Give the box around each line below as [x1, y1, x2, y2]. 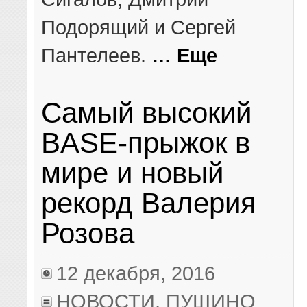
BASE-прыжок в [41, 126, 251, 159]
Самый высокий [41, 96, 252, 129]
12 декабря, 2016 [56, 262, 216, 285]
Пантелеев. [41, 43, 152, 66]
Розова [41, 217, 135, 249]
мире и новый [41, 156, 224, 189]
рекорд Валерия [41, 186, 257, 219]
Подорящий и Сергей [41, 15, 236, 38]
